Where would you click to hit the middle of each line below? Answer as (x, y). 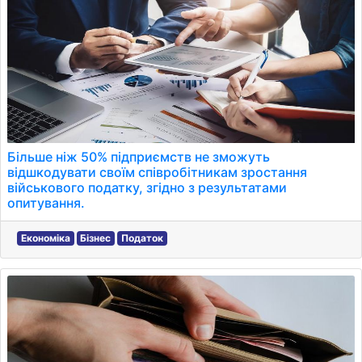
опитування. (46, 203)
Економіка (45, 238)
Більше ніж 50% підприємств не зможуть (139, 157)
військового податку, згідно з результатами (147, 187)
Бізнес (96, 238)
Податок (142, 238)
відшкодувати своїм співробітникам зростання (157, 172)
